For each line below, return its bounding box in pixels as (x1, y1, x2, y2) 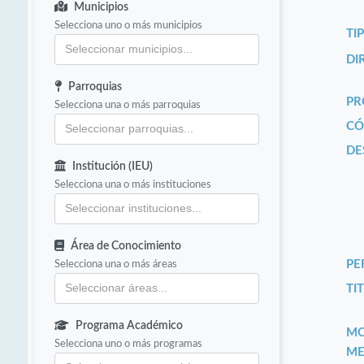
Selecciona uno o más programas (54, 338, 203, 350)
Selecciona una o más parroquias (54, 99, 201, 111)
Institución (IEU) (72, 161, 154, 173)
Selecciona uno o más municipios (54, 19, 203, 32)
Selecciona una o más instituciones (54, 179, 212, 191)
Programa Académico (76, 320, 184, 332)
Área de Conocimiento (71, 240, 182, 253)
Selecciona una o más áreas (54, 258, 178, 271)
